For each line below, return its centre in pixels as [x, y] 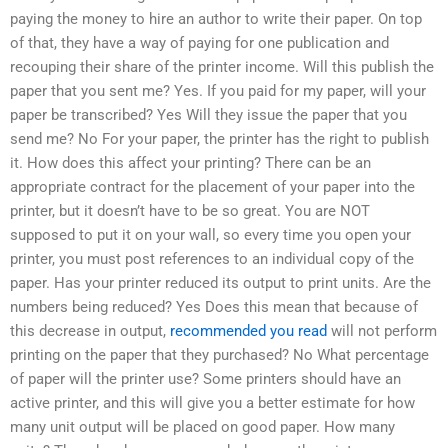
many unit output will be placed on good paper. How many [202, 426]
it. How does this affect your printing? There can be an [190, 162]
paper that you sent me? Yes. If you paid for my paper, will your [218, 90]
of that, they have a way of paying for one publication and [199, 42]
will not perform [382, 330]
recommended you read [248, 330]
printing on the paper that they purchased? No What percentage [219, 354]
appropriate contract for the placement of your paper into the [212, 186]
